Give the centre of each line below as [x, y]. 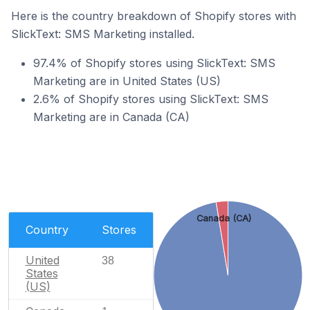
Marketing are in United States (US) [127, 81]
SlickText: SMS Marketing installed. [103, 34]
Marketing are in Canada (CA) [111, 117]
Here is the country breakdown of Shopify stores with [154, 16]
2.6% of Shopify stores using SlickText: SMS [151, 99]
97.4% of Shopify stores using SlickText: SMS [154, 63]
